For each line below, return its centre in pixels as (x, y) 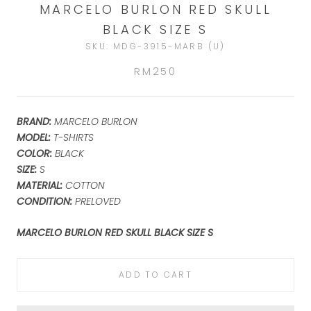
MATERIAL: (40, 185)
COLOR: (36, 153)
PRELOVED (96, 201)
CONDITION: (44, 201)
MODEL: (35, 137)
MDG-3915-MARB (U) (169, 46)
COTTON (84, 185)
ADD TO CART (155, 275)
